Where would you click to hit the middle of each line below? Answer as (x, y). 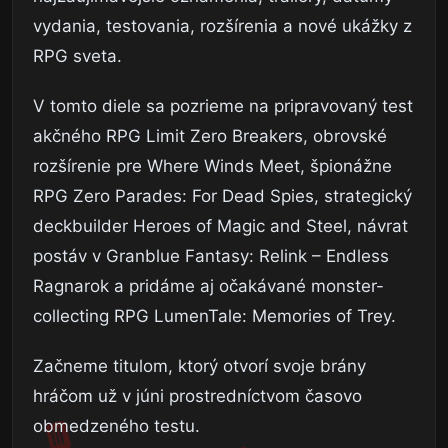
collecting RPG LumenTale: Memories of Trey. (214, 316)
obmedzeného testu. (116, 426)
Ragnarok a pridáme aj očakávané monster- (208, 286)
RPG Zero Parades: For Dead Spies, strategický (222, 196)
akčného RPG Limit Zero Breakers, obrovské (210, 136)
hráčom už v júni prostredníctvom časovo (197, 396)
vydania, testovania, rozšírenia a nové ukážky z (222, 26)
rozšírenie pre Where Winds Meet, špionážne (212, 166)
